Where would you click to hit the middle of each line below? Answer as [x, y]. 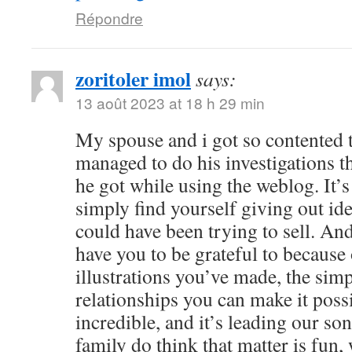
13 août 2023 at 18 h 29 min [170, 103]
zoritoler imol [133, 79]
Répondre [109, 18]
